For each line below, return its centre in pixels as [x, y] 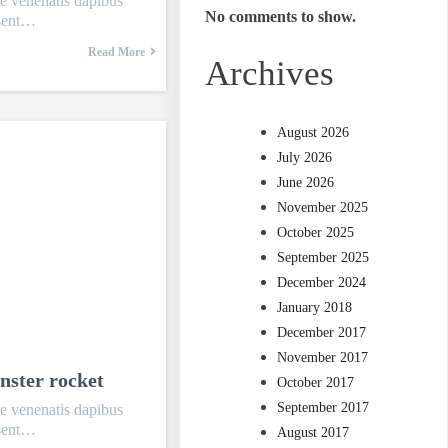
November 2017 [323, 358]
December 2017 [322, 333]
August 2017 [313, 433]
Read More [116, 52]
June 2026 [306, 183]
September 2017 [323, 408]
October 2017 [316, 383]
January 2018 [315, 308]
